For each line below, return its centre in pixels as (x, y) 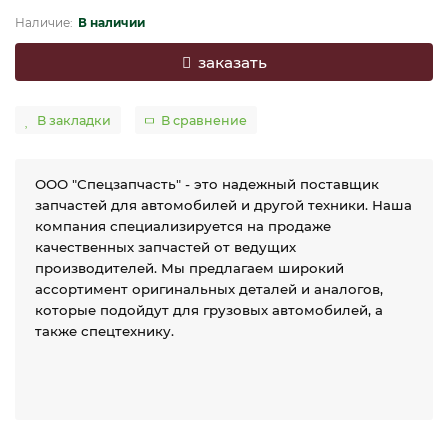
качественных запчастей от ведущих (165, 247)
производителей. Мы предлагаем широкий (189, 268)
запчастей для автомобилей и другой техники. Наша (223, 205)
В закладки (74, 120)
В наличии (111, 22)
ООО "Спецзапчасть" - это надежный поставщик (207, 184)
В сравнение (204, 120)
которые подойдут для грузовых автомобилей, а (209, 310)
